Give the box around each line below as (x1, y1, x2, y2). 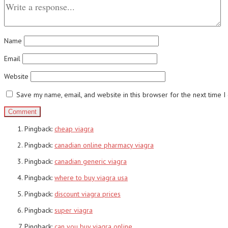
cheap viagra (54, 124, 94, 133)
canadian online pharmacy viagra (54, 140, 154, 150)
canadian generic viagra (54, 156, 127, 166)
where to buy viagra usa (54, 173, 128, 182)
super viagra (54, 205, 93, 215)
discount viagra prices (54, 189, 121, 198)
